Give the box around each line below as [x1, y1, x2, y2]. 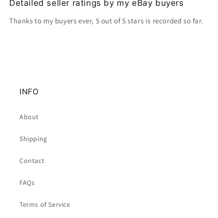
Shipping [19, 134, 47, 144]
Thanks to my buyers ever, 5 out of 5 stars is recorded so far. [9, 16, 204, 26]
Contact [19, 156, 45, 165]
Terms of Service [19, 200, 71, 209]
